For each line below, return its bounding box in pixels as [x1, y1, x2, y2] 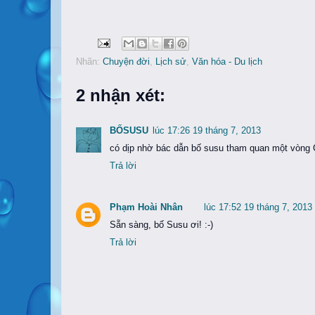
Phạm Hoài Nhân [110, 202, 183, 213]
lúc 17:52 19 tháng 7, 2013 [204, 202, 312, 213]
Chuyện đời [103, 56, 150, 67]
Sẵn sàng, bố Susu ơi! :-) [110, 220, 213, 231]
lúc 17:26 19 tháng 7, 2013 [153, 126, 261, 136]
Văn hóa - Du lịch [192, 56, 262, 67]
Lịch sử [155, 56, 186, 67]
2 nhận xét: [76, 85, 165, 105]
